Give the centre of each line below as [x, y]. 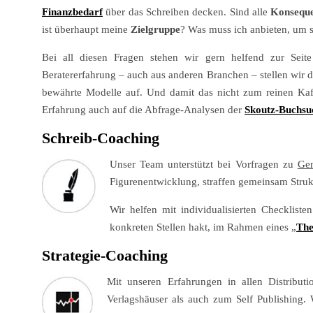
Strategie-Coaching [105, 256]
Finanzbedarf [72, 12]
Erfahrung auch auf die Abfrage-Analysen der [143, 110]
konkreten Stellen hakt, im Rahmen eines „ [203, 227]
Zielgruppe [155, 30]
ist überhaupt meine [86, 30]
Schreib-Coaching [101, 138]
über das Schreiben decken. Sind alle [188, 12]
